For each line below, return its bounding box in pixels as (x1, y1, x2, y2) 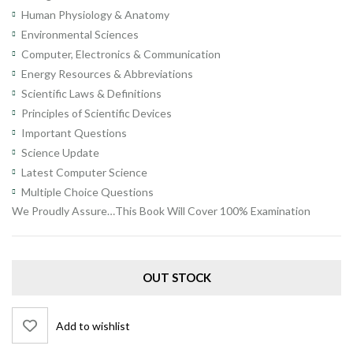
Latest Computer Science (21, 165, 147, 180)
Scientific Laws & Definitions (21, 87, 162, 101)
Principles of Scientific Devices (21, 106, 172, 121)
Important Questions (21, 126, 127, 140)
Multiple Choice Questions (21, 185, 154, 199)
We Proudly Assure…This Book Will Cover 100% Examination (12, 204, 310, 218)
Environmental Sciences (21, 28, 139, 42)
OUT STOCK (142, 270, 211, 285)
